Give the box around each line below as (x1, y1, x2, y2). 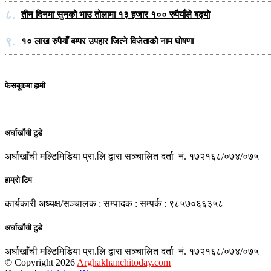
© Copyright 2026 (5, 256, 77, 267)
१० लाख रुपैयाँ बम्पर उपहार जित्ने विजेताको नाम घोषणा (21, 36, 194, 47)
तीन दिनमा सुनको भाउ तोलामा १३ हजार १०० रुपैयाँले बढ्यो (21, 10, 210, 20)
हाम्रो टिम (5, 175, 32, 185)
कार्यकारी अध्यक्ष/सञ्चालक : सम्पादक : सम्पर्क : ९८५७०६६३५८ (5, 198, 223, 209)
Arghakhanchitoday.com (77, 256, 171, 267)
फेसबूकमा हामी (5, 80, 45, 90)
